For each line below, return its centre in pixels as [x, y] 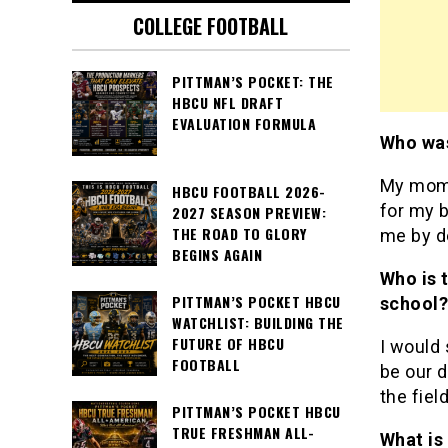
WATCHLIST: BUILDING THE [258, 323]
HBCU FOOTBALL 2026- [249, 192]
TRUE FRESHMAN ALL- [243, 433]
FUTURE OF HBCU [228, 344]
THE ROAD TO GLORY [239, 234]
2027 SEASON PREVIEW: [249, 213]
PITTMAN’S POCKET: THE [253, 82]
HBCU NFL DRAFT [227, 103]
